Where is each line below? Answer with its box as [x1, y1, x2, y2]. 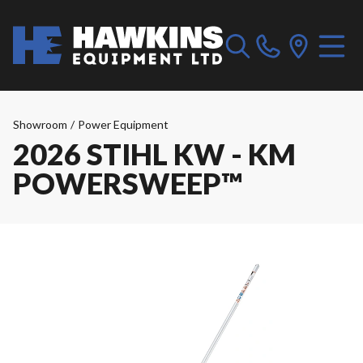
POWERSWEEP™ [13, 165, 242, 201]
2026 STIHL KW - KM [13, 136, 296, 172]
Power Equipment [78, 117, 169, 131]
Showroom [13, 117, 67, 131]
